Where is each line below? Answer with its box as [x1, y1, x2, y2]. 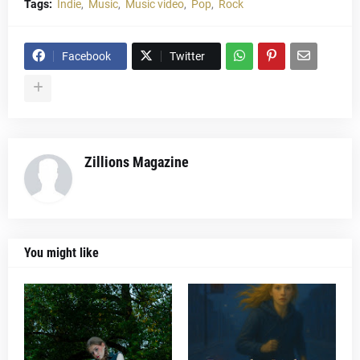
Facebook [62, 49, 111, 63]
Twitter [170, 49, 205, 63]
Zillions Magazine [84, 153, 189, 170]
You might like [24, 244, 99, 260]
